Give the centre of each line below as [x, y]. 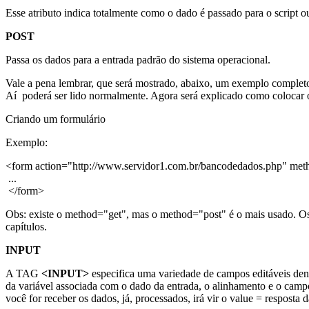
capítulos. [26, 226]
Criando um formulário [56, 119]
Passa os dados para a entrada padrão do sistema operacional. [138, 59]
